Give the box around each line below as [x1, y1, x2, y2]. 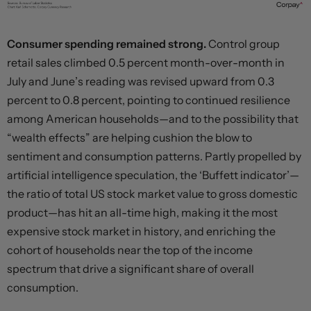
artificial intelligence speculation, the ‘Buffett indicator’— [7, 167, 299, 182]
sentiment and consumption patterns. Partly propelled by [7, 149, 301, 163]
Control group [206, 36, 280, 51]
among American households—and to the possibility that [7, 111, 299, 126]
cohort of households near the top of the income [7, 242, 253, 257]
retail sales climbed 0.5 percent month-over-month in [7, 55, 285, 69]
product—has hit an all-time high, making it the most [7, 205, 278, 219]
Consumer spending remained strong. [7, 36, 206, 51]
